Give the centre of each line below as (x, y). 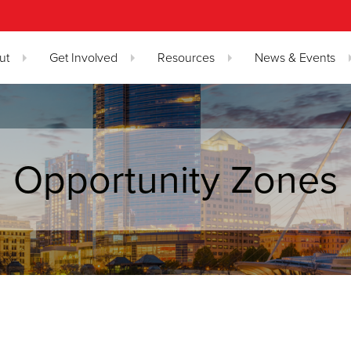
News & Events (295, 58)
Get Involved (83, 58)
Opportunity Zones (175, 180)
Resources (186, 58)
